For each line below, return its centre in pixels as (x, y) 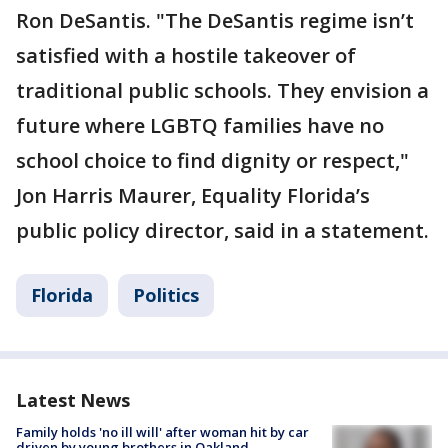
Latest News (73, 400)
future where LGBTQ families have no (200, 126)
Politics (166, 295)
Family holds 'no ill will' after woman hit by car (162, 432)
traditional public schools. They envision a (222, 91)
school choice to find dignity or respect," (212, 161)
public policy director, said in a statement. (222, 231)
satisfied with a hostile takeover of (186, 56)
